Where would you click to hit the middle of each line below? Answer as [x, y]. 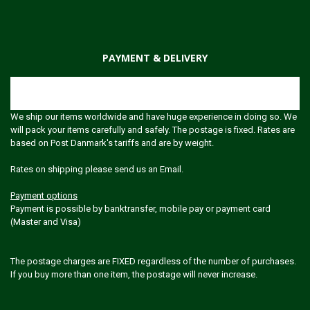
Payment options [44, 195]
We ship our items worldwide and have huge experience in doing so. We [154, 116]
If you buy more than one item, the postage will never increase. [134, 274]
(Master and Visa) [46, 221]
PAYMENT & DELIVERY [155, 57]
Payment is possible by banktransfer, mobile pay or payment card [140, 208]
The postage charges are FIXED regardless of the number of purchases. [153, 261]
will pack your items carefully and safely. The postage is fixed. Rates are [153, 129]
